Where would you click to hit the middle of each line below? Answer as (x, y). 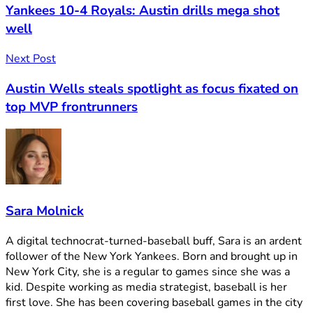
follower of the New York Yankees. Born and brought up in (152, 256)
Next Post (31, 58)
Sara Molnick (45, 211)
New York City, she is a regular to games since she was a (148, 271)
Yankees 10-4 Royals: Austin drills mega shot (143, 11)
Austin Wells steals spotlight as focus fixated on (152, 88)
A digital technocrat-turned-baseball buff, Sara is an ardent (154, 241)
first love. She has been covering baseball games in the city (154, 302)
